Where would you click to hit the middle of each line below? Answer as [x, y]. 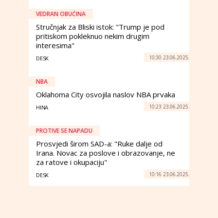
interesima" [55, 45]
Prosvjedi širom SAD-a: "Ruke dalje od [99, 144]
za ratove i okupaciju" [72, 162]
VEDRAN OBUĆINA [61, 14]
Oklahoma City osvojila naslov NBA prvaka [106, 94]
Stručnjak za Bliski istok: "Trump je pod [100, 27]
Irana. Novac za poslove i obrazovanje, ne [106, 153]
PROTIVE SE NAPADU [64, 131]
